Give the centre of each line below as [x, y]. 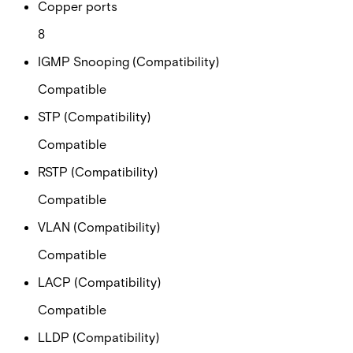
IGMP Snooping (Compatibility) [128, 61]
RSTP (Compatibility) [98, 171]
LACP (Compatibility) [99, 281]
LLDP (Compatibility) [98, 336]
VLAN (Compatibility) [99, 226]
